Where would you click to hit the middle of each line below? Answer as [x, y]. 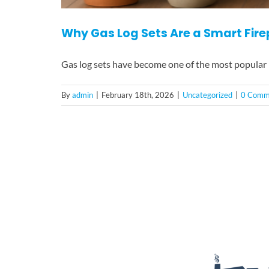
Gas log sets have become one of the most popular [164, 64]
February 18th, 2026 [138, 95]
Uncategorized [207, 95]
